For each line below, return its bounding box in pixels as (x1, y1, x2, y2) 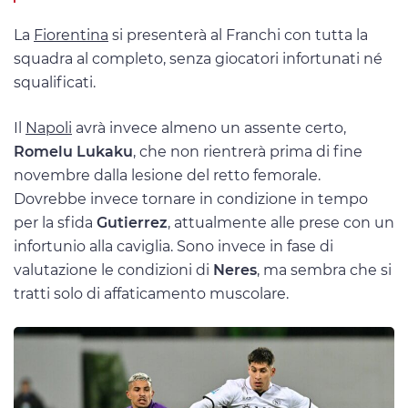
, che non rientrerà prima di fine (133, 142, 362, 160)
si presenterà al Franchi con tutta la (108, 26, 368, 45)
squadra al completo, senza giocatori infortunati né (14, 50, 382, 68)
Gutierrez (97, 213, 168, 231)
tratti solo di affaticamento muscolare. (14, 284, 289, 302)
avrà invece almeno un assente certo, (72, 118, 346, 137)
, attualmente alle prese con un (168, 213, 394, 231)
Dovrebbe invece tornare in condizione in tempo (14, 189, 368, 208)
